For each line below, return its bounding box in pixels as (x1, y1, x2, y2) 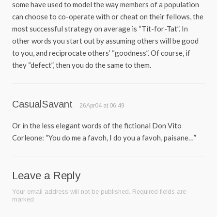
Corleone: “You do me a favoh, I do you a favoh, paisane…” (12, 133, 196, 142)
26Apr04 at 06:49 (79, 102, 124, 109)
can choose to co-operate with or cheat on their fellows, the (12, 12, 203, 21)
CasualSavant (12, 98, 73, 109)
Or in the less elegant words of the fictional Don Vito (12, 121, 182, 130)
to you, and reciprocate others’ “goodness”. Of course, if (12, 48, 190, 57)
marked (12, 195, 34, 203)
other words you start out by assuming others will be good (12, 36, 199, 45)
